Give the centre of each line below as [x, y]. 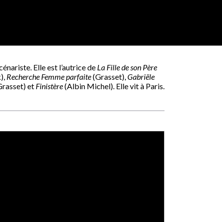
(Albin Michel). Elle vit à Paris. [114, 86]
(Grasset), [109, 77]
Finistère [49, 86]
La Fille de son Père [127, 67]
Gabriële [141, 77]
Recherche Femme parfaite [49, 77]
